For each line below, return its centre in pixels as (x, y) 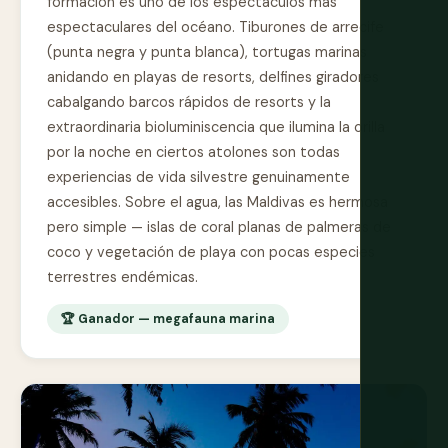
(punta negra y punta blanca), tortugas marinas (207, 52)
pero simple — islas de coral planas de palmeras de (219, 227)
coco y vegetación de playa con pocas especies (211, 252)
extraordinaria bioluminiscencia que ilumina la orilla (216, 127)
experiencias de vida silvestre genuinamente (198, 177)
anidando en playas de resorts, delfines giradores (213, 77)
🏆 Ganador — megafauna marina (168, 319)
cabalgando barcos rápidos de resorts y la (189, 102)
